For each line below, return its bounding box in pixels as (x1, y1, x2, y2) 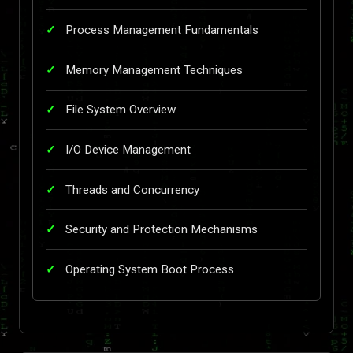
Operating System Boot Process (65, 262, 234, 277)
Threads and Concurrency (65, 182, 199, 197)
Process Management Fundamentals (65, 23, 258, 38)
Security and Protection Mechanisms (65, 222, 258, 237)
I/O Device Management (65, 142, 191, 157)
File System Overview (65, 102, 176, 117)
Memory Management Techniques (65, 62, 243, 77)
